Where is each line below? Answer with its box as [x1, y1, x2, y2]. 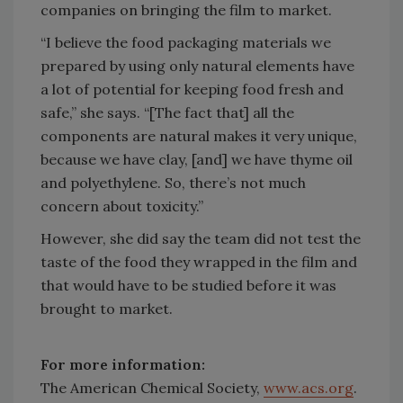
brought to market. [40, 299, 173, 318]
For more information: [40, 354, 205, 373]
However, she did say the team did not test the [40, 228, 361, 247]
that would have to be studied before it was [40, 275, 336, 294]
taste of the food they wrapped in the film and [40, 252, 357, 271]
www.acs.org [264, 378, 354, 397]
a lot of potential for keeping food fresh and [40, 79, 344, 98]
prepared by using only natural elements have [40, 56, 354, 75]
